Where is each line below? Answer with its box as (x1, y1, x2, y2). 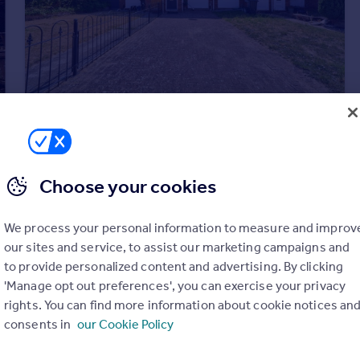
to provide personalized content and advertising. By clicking (4, 259, 344, 274)
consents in (4, 317, 74, 332)
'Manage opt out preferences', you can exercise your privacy (4, 278, 346, 293)
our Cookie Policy (77, 317, 174, 332)
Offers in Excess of (107, 118, 204, 133)
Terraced (34, 157, 85, 174)
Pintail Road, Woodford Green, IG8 (34, 137, 227, 153)
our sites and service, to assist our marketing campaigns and (4, 239, 350, 255)
